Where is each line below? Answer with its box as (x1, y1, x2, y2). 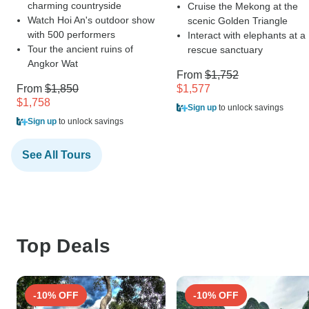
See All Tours (22, 149, 91, 161)
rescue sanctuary (188, 44, 263, 56)
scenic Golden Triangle (188, 15, 288, 27)
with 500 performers (28, 29, 115, 41)
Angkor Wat (28, 58, 78, 70)
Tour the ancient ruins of (28, 43, 133, 55)
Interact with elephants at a (188, 30, 306, 41)
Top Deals (17, 235, 111, 257)
